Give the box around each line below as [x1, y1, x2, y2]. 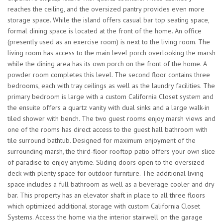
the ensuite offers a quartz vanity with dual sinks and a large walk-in [7, 103, 210, 112]
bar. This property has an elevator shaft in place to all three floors [7, 191, 205, 200]
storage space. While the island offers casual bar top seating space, [7, 15, 209, 25]
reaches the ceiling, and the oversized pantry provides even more [7, 4, 205, 14]
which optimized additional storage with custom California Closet [7, 202, 200, 211]
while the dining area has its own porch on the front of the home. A [7, 59, 207, 69]
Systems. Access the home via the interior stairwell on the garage [7, 213, 203, 222]
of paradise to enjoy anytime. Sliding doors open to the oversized [7, 158, 205, 167]
